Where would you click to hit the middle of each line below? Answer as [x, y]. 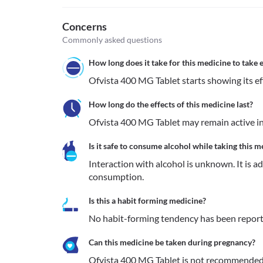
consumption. [116, 176]
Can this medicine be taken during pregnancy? [172, 242]
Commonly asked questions [112, 40]
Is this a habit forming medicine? [147, 200]
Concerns [85, 26]
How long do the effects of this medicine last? [171, 104]
